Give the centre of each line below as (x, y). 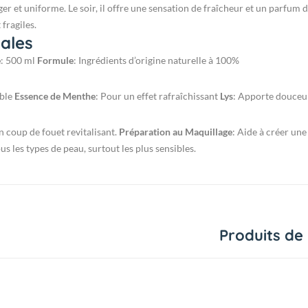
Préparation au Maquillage (176, 132)
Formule (55, 60)
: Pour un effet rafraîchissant (158, 96)
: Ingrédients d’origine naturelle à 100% (156, 60)
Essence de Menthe (55, 96)
